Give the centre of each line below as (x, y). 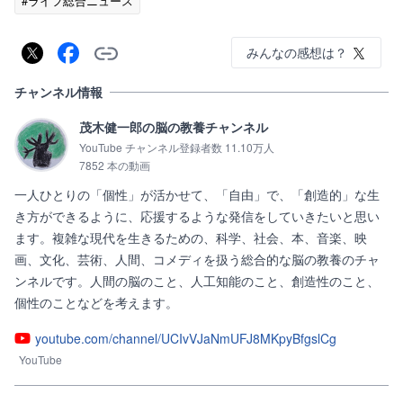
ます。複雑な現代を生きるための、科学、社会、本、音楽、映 (191, 237)
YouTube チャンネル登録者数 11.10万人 (177, 147)
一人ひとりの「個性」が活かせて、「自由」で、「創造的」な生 (197, 194)
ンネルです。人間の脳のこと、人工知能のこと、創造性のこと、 (197, 281)
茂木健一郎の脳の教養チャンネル (174, 127)
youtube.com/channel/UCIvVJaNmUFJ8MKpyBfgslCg (186, 338)
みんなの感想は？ (297, 52)
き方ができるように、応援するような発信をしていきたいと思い (197, 216)
